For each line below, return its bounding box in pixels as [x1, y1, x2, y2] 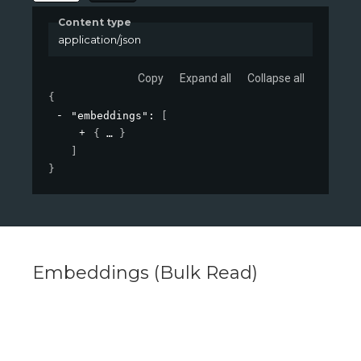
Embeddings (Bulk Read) [32, 262, 258, 284]
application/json [57, 32, 141, 46]
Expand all [180, 72, 231, 85]
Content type [58, 15, 131, 28]
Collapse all [247, 72, 305, 85]
